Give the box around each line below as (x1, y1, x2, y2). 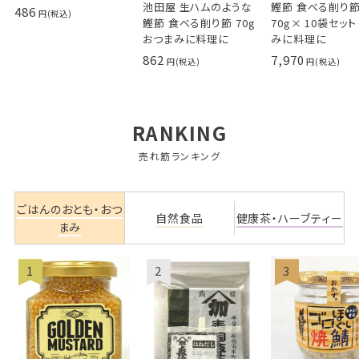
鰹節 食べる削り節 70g (142, 15, 256, 31)
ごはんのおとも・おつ (16, 201, 123, 218)
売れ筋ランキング (139, 149, 220, 163)
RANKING (131, 119, 228, 147)
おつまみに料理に (142, 31, 230, 47)
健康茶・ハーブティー (236, 210, 343, 227)
